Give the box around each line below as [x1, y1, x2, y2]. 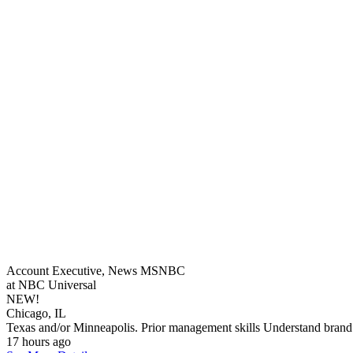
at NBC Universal [6, 278, 96, 292]
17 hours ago [6, 335, 71, 348]
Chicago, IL [6, 307, 66, 320]
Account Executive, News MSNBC [6, 264, 185, 277]
